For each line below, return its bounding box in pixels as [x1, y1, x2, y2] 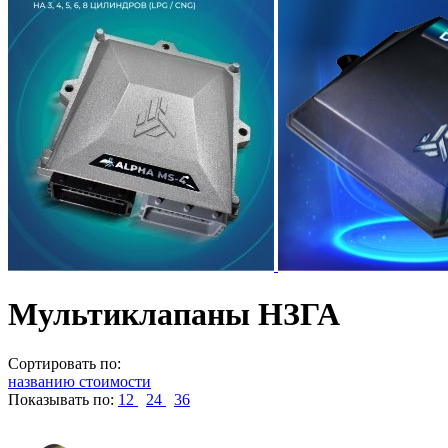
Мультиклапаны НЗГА [8, 296, 340, 333]
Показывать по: [8, 390, 114, 408]
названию [8, 372, 75, 390]
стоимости [79, 372, 151, 390]
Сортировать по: [8, 354, 121, 372]
